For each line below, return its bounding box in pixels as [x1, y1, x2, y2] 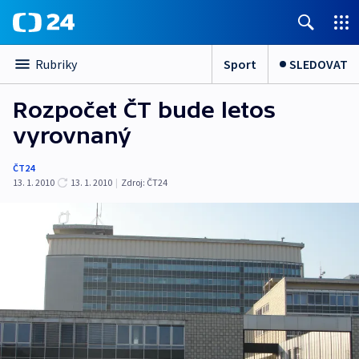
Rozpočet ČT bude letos [13, 97, 276, 123]
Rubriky [35, 56, 77, 72]
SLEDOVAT [289, 55, 348, 72]
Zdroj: [121, 176, 145, 188]
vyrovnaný [13, 123, 131, 148]
